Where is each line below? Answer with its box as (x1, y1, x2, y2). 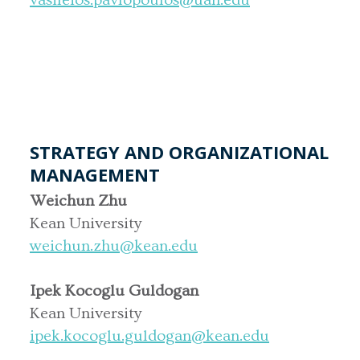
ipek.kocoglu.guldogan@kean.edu (30, 326, 269, 345)
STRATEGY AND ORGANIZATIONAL (30, 139, 329, 164)
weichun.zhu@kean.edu (30, 236, 198, 255)
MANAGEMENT (30, 162, 160, 186)
